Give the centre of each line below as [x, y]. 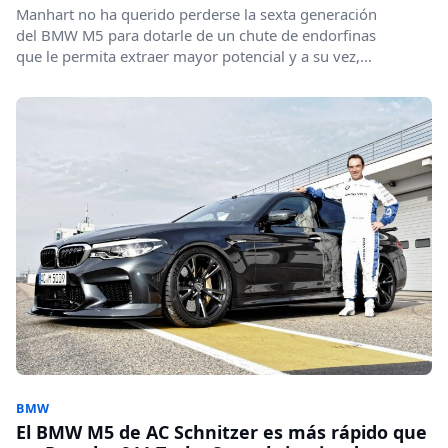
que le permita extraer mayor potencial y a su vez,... [194, 56]
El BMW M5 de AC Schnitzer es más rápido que [221, 431]
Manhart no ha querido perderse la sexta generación [196, 14]
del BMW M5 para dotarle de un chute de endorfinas [196, 35]
